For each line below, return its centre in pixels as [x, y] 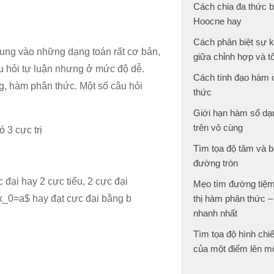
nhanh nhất [215, 213]
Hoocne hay [217, 21]
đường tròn [216, 163]
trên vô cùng [218, 128]
